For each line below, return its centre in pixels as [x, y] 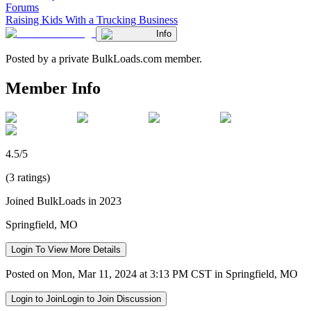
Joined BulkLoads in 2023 [64, 201]
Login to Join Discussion [112, 299]
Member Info [53, 88]
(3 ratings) [28, 177]
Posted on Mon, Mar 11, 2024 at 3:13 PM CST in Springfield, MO [152, 274]
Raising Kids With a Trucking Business [92, 19]
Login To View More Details [66, 249]
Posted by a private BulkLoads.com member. [104, 58]
